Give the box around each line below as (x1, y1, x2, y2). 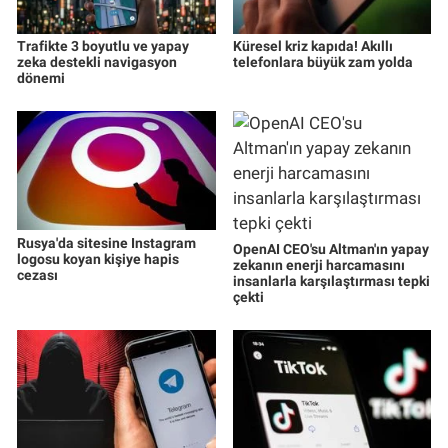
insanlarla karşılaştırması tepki (232, 272, 430, 289)
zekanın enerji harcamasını (232, 256, 405, 273)
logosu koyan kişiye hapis (17, 250, 179, 267)
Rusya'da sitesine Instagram (17, 234, 196, 251)
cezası (17, 266, 58, 283)
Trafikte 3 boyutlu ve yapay (17, 37, 189, 54)
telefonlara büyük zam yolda (232, 53, 413, 70)
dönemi (17, 69, 65, 86)
